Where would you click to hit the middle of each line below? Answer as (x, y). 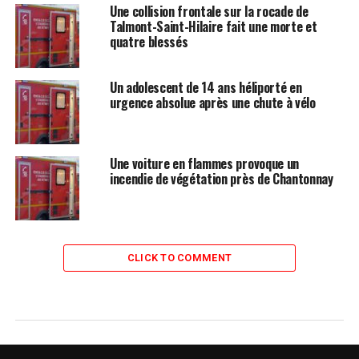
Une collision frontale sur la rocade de (209, 11)
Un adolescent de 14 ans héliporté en (206, 87)
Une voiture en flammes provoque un (204, 163)
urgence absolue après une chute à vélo (212, 103)
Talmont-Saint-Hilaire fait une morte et (213, 26)
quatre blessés (149, 42)
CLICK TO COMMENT (179, 258)
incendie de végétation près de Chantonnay (221, 179)
